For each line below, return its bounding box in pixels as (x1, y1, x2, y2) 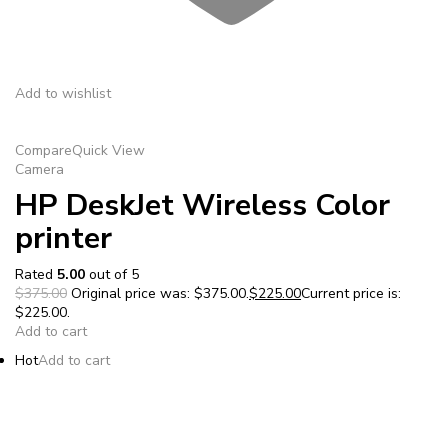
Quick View (72, 140, 145, 160)
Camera (15, 159, 64, 179)
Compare (15, 140, 72, 160)
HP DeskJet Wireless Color (15, 184, 390, 226)
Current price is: (301, 283, 401, 303)
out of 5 (85, 264, 139, 284)
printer (15, 217, 112, 259)
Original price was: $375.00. (67, 283, 249, 303)
